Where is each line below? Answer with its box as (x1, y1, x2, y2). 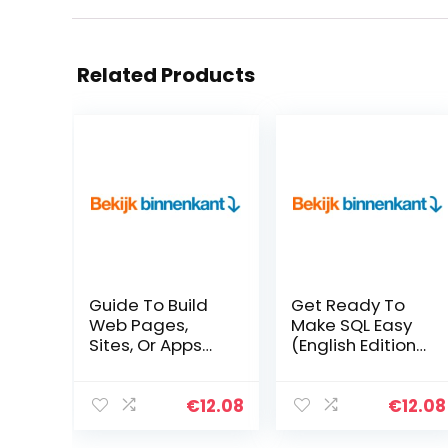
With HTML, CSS (88, 353, 212, 377)
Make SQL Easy (290, 313, 412, 337)
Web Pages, (88, 313, 188, 337)
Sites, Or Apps (88, 333, 202, 357)
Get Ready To (290, 293, 405, 317)
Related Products (77, 61, 255, 89)
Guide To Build (88, 293, 208, 317)
